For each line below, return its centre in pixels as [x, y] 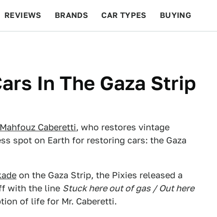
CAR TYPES [124, 15]
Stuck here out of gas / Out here [128, 188]
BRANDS [71, 15]
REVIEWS [23, 15]
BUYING [176, 15]
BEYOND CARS [39, 46]
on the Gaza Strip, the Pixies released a [100, 175]
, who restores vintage [123, 127]
